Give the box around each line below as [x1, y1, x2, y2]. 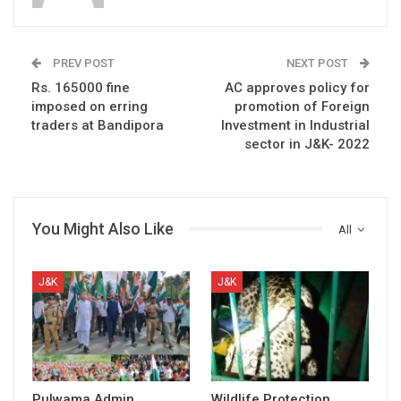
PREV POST [50, 55, 115, 70]
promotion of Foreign [235, 98, 370, 115]
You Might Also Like [32, 218, 174, 238]
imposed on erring [31, 98, 148, 115]
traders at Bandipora [31, 116, 164, 133]
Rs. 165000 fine [31, 79, 130, 96]
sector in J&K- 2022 [244, 135, 370, 152]
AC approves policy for [225, 79, 370, 96]
